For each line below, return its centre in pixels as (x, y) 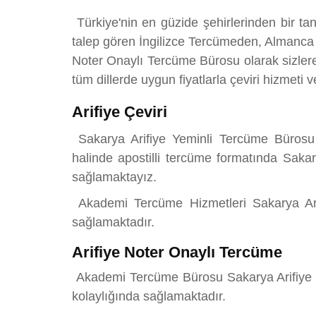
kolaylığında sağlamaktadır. (149, 296)
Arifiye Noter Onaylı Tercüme (177, 252)
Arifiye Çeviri (120, 111)
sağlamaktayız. (114, 177)
